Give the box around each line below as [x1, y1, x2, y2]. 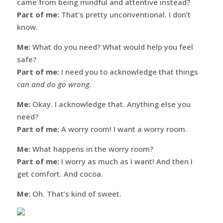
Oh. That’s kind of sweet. [30, 188, 121, 199]
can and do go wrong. [16, 79, 92, 89]
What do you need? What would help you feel [30, 41, 193, 52]
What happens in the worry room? [30, 143, 153, 154]
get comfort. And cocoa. [16, 168, 103, 179]
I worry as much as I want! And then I [59, 156, 193, 166]
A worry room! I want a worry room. [59, 123, 187, 134]
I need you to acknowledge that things [59, 66, 198, 77]
